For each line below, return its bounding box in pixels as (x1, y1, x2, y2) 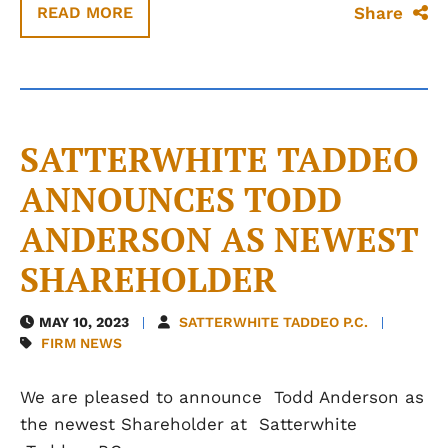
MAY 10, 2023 (39, 314, 129, 330)
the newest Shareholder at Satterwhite (20, 414, 357, 434)
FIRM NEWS (41, 335, 122, 351)
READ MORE (37, 3, 133, 22)
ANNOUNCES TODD (20, 177, 342, 222)
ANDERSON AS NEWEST (20, 217, 419, 262)
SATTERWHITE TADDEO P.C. (179, 314, 368, 330)
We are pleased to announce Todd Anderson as (20, 387, 424, 407)
